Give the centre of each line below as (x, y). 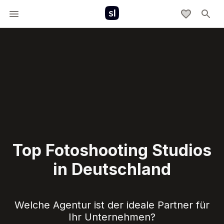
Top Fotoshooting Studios (112, 150)
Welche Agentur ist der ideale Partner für (112, 205)
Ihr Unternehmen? (112, 217)
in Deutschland (112, 169)
